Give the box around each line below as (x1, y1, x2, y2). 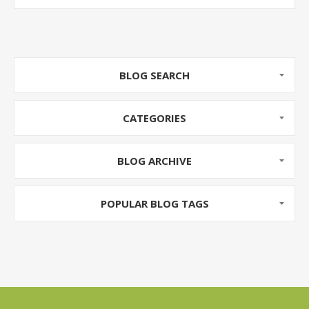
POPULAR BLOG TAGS (100, 197, 209, 210)
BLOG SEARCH (119, 68, 190, 82)
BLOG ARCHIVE (117, 154, 192, 168)
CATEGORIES (123, 111, 186, 125)
